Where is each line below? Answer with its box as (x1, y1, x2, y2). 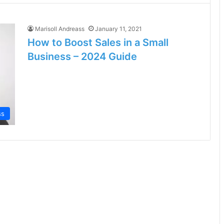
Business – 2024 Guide (27, 50, 137, 62)
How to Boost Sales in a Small (27, 36, 168, 48)
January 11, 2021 (95, 25, 142, 32)
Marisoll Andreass (35, 25, 84, 32)
